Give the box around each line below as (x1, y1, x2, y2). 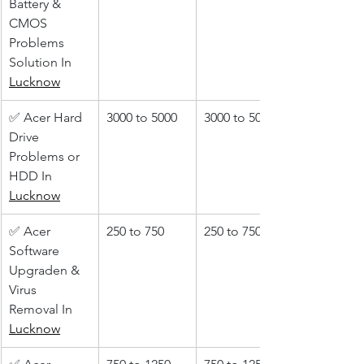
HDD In (9, 168, 55, 184)
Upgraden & (9, 262, 83, 279)
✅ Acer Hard (9, 110, 85, 126)
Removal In (9, 301, 76, 318)
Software (9, 243, 63, 259)
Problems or (9, 149, 83, 165)
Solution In (9, 54, 75, 71)
